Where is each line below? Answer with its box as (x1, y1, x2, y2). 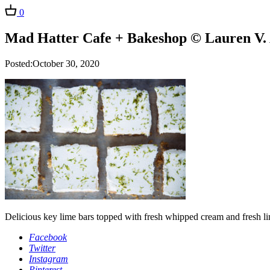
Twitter (29, 243, 55, 254)
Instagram (29, 254, 68, 265)
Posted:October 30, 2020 (5, 58, 99, 69)
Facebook (29, 232, 67, 243)
